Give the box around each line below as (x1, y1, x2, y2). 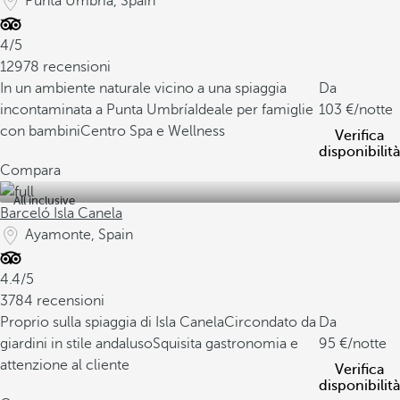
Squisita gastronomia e (153, 336, 298, 352)
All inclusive (13, 194, 75, 207)
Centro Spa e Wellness (80, 123, 225, 139)
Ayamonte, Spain (25, 227, 133, 243)
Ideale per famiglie (195, 102, 313, 118)
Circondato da (224, 314, 316, 330)
